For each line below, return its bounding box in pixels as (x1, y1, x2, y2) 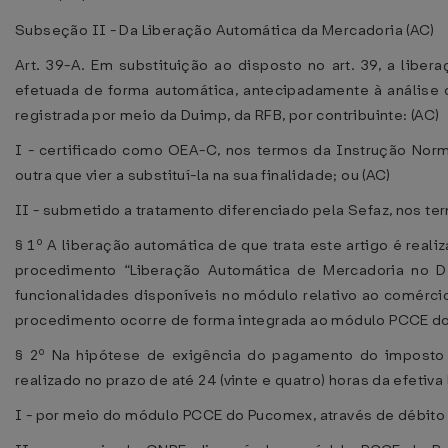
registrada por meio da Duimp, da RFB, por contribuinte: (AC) (15, 105, 440, 125)
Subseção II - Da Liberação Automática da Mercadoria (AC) (15, 20, 435, 40)
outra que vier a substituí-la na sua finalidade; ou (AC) (15, 165, 391, 185)
